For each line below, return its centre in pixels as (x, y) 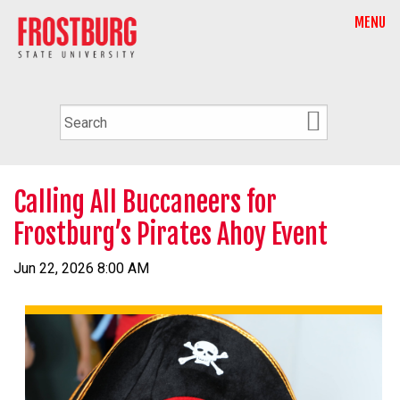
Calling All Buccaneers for (145, 202)
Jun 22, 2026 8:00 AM (81, 268)
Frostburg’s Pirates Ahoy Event (171, 234)
